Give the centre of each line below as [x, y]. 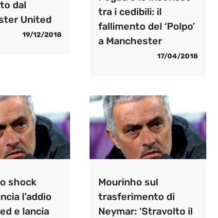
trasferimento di [136, 196]
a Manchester [130, 41]
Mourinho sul [128, 182]
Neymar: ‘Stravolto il [145, 211]
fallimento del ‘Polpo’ [146, 27]
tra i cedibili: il [130, 12]
